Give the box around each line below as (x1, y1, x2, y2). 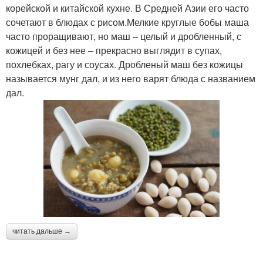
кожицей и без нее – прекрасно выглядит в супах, (6, 43, 222, 57)
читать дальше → (12, 227, 71, 235)
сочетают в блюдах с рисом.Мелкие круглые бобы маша (6, 15, 249, 29)
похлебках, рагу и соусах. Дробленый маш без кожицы (6, 57, 243, 71)
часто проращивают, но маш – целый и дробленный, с (6, 29, 241, 43)
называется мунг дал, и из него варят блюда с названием (6, 71, 255, 85)
